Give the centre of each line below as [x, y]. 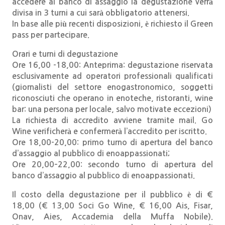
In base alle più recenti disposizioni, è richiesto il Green [113, 24]
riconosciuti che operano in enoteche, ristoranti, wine [113, 98]
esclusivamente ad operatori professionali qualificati [113, 76]
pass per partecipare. [51, 35]
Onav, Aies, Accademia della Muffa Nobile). [113, 217]
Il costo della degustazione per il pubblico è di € [113, 195]
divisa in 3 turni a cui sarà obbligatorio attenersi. [101, 13]
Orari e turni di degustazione [65, 54]
